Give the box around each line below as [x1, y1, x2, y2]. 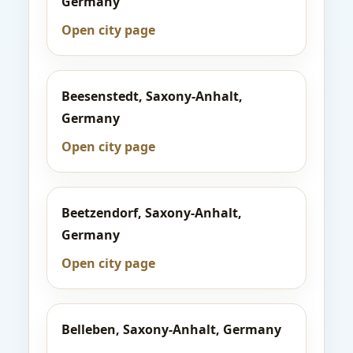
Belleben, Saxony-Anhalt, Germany [61, 321, 281, 338]
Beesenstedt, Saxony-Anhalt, [61, 87, 243, 105]
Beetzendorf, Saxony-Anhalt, [61, 204, 242, 221]
